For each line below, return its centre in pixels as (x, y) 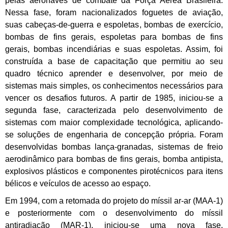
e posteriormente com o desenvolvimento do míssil (114, 213)
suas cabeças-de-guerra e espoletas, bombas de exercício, (114, 25)
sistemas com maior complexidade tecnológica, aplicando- (114, 123)
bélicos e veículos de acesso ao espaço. (78, 184)
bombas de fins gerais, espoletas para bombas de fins (114, 37)
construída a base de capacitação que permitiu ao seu (114, 62)
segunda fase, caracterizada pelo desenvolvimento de (114, 110)
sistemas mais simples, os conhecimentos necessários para (114, 86)
